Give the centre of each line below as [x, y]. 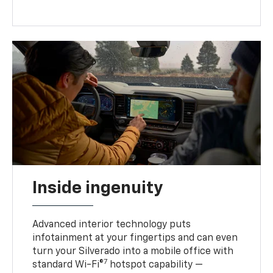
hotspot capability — [155, 265]
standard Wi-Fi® [68, 265]
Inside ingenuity [98, 188]
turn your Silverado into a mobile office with [133, 251]
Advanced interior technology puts [112, 225]
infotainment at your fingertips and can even [135, 238]
